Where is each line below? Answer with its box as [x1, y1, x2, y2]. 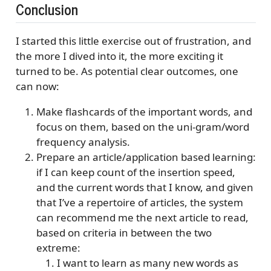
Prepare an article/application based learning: [36, 149, 256, 164]
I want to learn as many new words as [56, 255, 238, 270]
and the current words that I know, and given [36, 180, 253, 194]
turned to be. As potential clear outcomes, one [15, 64, 238, 78]
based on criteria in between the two [36, 225, 212, 240]
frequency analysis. [36, 134, 130, 149]
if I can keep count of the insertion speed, [36, 165, 235, 179]
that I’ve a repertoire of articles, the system [36, 195, 243, 209]
